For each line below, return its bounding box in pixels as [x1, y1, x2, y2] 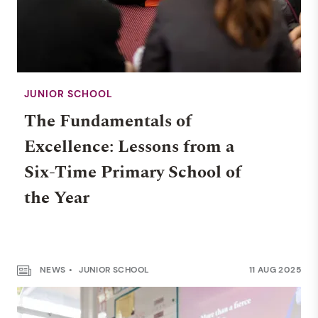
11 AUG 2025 [248, 264, 301, 275]
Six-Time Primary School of [24, 160, 241, 185]
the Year [24, 185, 89, 211]
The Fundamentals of [24, 109, 192, 134]
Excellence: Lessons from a [24, 134, 234, 160]
